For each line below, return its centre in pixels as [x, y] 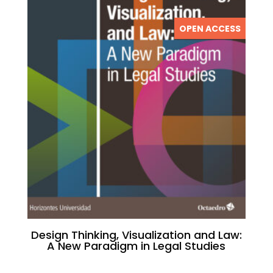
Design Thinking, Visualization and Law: [136, 235]
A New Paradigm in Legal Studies [136, 246]
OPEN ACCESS [210, 28]
